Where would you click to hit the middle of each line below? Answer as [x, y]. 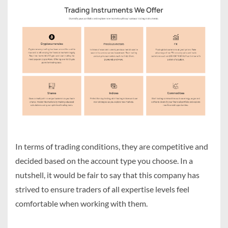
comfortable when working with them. [82, 204]
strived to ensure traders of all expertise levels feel [102, 189]
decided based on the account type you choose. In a [104, 161]
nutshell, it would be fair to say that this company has [107, 175]
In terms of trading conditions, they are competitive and [112, 147]
